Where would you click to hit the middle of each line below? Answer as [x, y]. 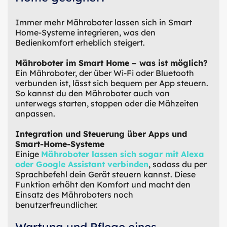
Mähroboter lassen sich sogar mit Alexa [123, 154]
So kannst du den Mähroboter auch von [92, 93]
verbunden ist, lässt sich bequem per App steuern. [112, 83]
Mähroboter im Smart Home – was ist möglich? [111, 63]
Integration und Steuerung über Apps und [101, 134]
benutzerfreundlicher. [56, 204]
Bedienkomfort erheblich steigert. [80, 42]
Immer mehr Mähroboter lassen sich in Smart [104, 22]
